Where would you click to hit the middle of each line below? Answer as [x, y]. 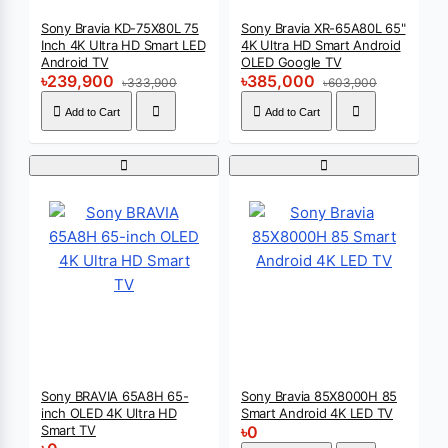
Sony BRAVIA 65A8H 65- [115, 396]
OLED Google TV [291, 62]
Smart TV [68, 430]
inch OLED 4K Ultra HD [109, 413]
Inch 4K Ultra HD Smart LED [123, 45]
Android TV [75, 62]
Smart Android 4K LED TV [317, 413]
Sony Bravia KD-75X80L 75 [120, 28]
